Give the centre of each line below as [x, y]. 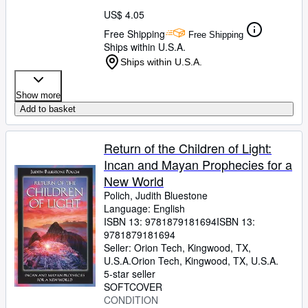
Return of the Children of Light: [188, 148]
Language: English [144, 208]
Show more [38, 95]
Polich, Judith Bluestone [156, 195]
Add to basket [48, 109]
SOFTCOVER [133, 287]
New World [134, 181]
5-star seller [130, 274]
